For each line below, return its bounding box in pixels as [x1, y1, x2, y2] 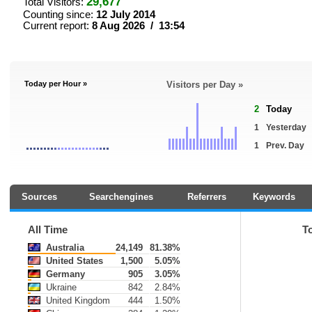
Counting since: [23, 9, 96, 20]
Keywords [253, 192, 295, 202]
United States [43, 256, 103, 266]
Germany [43, 269, 85, 279]
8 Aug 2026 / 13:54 [92, 20, 185, 31]
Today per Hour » [24, 79, 87, 88]
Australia [43, 242, 84, 253]
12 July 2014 [96, 9, 155, 20]
